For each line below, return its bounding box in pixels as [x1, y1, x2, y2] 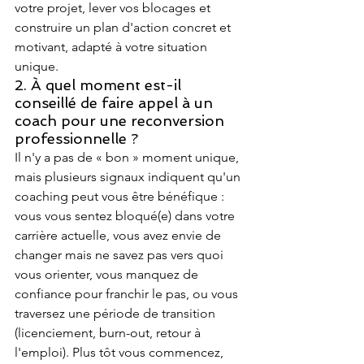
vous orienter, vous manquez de [15, 266, 201, 282]
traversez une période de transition [15, 305, 219, 321]
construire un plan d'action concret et [15, 19, 234, 35]
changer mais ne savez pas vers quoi [15, 247, 227, 262]
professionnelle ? [15, 130, 138, 147]
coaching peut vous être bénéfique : [15, 188, 227, 204]
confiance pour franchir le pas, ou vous [15, 286, 241, 301]
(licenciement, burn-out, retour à [15, 325, 204, 340]
